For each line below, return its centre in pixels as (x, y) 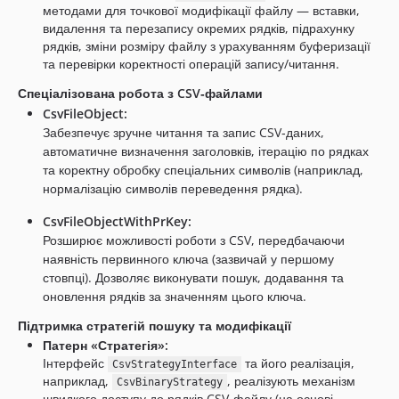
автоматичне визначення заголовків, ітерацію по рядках (206, 151)
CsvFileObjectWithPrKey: (117, 221)
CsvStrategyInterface (174, 364)
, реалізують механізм (291, 381)
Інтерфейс (75, 363)
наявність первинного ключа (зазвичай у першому (188, 259)
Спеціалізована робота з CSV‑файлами (140, 93)
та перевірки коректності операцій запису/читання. (191, 64)
